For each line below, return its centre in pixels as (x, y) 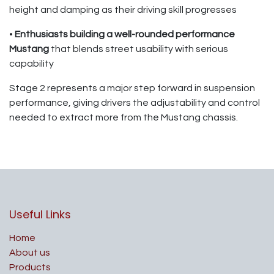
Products (30, 268)
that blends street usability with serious (139, 49)
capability (31, 64)
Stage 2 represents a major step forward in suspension (132, 88)
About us (30, 253)
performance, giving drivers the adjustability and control (135, 103)
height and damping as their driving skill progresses (123, 10)
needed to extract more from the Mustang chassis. (124, 117)
